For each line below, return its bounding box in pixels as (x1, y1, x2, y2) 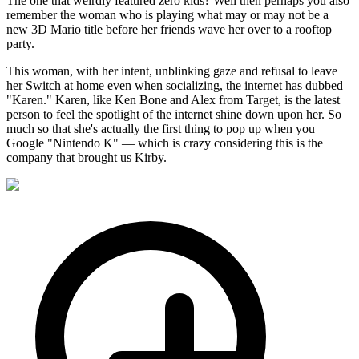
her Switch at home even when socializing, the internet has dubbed (6, 78, 343, 92)
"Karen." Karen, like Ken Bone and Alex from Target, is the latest (6, 92, 340, 107)
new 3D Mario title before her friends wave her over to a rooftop (6, 22, 332, 36)
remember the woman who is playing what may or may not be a (6, 7, 329, 22)
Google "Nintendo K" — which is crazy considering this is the (6, 135, 323, 150)
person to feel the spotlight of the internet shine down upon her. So (6, 107, 341, 121)
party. (6, 36, 34, 50)
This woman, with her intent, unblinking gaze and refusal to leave (6, 63, 337, 78)
